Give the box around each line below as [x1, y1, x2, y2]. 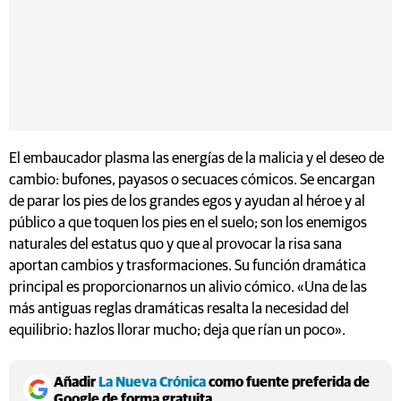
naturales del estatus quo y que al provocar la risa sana [9, 237, 342, 252]
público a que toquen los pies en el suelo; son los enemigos [9, 216, 367, 231]
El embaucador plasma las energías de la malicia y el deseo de [9, 151, 384, 166]
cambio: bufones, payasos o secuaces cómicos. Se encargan [9, 173, 375, 188]
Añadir [54, 375, 98, 389]
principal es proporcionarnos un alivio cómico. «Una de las [9, 280, 367, 295]
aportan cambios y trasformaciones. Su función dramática [9, 259, 366, 274]
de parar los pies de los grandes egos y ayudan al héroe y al [9, 194, 365, 209]
